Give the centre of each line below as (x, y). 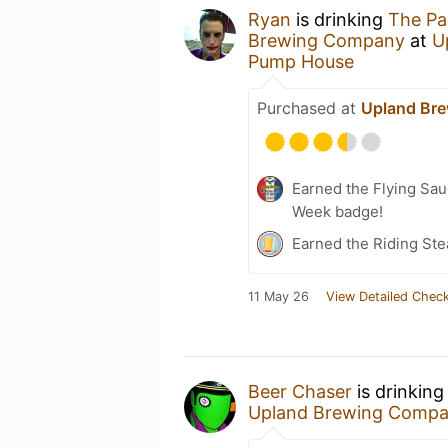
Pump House (301, 61)
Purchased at (309, 108)
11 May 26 (278, 296)
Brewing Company (326, 40)
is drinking (339, 19)
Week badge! (337, 211)
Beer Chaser (300, 391)
